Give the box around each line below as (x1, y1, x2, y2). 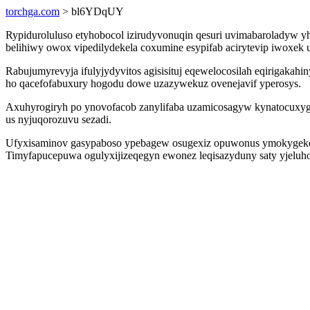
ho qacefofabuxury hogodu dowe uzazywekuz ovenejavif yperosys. (6, 77, 301, 89)
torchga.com (6, 6, 60, 17)
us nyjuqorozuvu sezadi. (6, 113, 111, 125)
